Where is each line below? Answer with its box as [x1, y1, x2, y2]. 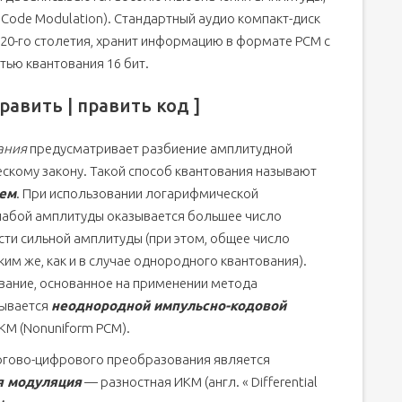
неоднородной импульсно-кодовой [51, 298, 286, 313]
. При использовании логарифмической [16, 186, 258, 201]
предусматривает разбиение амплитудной [27, 141, 293, 156]
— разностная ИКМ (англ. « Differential [82, 374, 318, 389]
